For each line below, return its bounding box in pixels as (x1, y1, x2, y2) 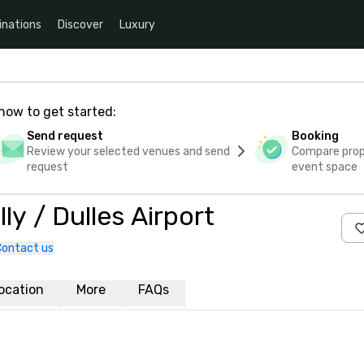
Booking (292, 129, 340, 143)
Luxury (119, 17, 155, 32)
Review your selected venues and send (26, 145, 230, 158)
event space (292, 160, 358, 174)
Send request (26, 129, 103, 143)
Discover (58, 17, 103, 32)
